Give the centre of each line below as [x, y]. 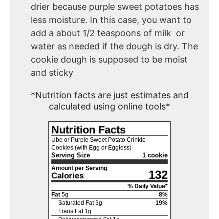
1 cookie [155, 155]
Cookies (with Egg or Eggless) [91, 148]
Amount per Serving [79, 168]
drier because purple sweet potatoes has [115, 6]
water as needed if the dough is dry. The [114, 46]
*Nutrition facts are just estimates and [109, 95]
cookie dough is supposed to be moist [109, 59]
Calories [67, 176]
